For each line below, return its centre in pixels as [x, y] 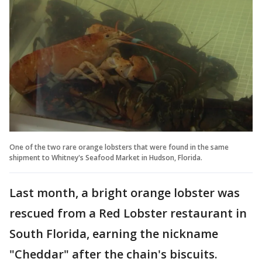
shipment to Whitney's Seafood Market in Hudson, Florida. [106, 158]
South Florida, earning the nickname [114, 234]
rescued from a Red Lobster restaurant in [128, 213]
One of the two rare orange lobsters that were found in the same [119, 147]
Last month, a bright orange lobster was [125, 193]
